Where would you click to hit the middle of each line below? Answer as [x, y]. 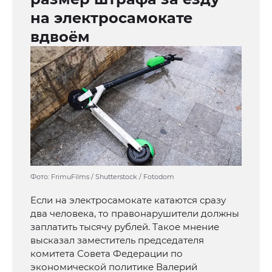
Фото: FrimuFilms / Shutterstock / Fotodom [102, 177]
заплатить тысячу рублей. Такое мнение [125, 227]
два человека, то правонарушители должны [135, 214]
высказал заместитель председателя [117, 240]
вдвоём [60, 37]
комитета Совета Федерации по [107, 254]
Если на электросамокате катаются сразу [128, 200]
